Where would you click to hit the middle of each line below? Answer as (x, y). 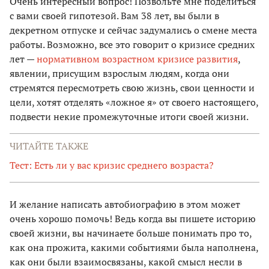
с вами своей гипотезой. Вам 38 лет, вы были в (114, 16)
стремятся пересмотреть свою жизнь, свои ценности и (132, 88)
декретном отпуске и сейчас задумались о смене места (133, 30)
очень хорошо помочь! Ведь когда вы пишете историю (133, 219)
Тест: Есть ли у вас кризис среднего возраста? (112, 165)
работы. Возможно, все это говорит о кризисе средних (132, 45)
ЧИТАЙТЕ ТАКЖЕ (49, 146)
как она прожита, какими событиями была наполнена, (134, 248)
